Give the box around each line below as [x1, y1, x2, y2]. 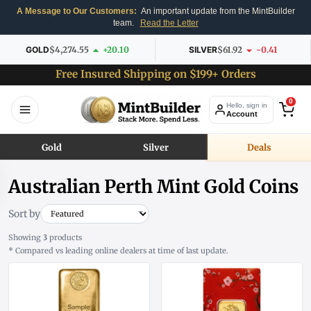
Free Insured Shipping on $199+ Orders [55, 67, 256, 81]
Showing [8, 233, 43, 243]
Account [226, 109, 258, 118]
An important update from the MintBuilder [139, 6, 295, 16]
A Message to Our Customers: [16, 6, 137, 16]
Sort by [8, 208, 40, 221]
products [47, 233, 82, 243]
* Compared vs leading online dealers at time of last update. [8, 246, 228, 256]
